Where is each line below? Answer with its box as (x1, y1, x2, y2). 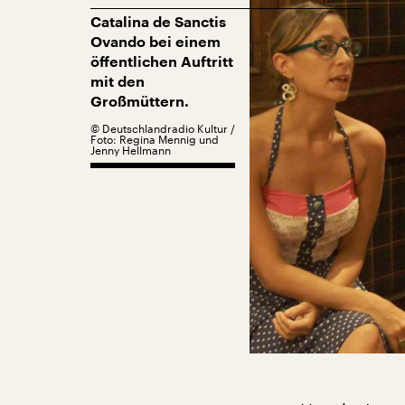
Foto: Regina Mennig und (90, 133, 219, 146)
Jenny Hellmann (90, 144, 171, 156)
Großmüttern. (90, 95, 189, 109)
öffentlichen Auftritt (90, 55, 233, 70)
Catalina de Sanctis (90, 15, 226, 30)
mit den (90, 75, 145, 89)
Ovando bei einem (90, 35, 221, 50)
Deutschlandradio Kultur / (102, 122, 235, 135)
